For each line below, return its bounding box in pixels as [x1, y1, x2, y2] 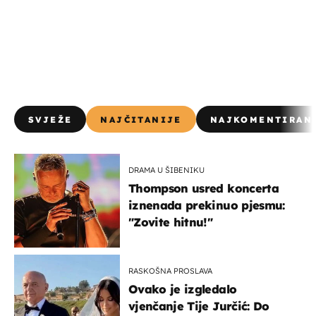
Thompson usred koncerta [128, 181, 279, 195]
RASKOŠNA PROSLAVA [128, 265, 212, 276]
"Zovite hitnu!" [128, 214, 213, 229]
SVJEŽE [28, 114, 73, 125]
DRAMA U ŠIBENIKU [128, 164, 205, 175]
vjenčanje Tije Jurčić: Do [128, 298, 269, 313]
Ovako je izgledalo [128, 281, 237, 296]
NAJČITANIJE [100, 114, 182, 125]
